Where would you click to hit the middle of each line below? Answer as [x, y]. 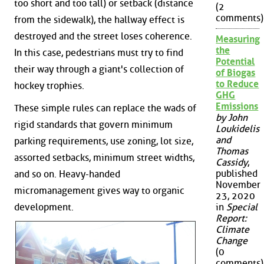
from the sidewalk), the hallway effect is [99, 19]
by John [232, 118]
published [237, 174]
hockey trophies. [49, 85]
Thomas [232, 151]
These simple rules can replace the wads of [105, 108]
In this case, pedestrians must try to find [99, 52]
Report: [232, 219]
